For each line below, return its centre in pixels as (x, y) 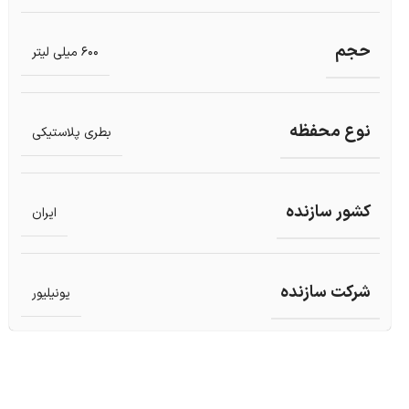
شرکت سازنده (325, 293)
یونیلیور (51, 293)
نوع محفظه (330, 132)
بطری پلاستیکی (71, 132)
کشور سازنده (328, 213)
